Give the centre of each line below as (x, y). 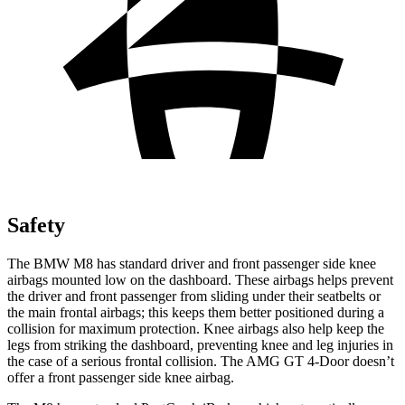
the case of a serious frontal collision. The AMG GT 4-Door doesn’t (201, 361)
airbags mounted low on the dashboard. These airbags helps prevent (200, 279)
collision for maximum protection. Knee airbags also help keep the (196, 328)
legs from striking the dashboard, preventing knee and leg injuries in (200, 344)
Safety (36, 225)
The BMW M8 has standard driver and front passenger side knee (192, 263)
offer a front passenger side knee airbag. (121, 377)
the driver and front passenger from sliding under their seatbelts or (194, 296)
